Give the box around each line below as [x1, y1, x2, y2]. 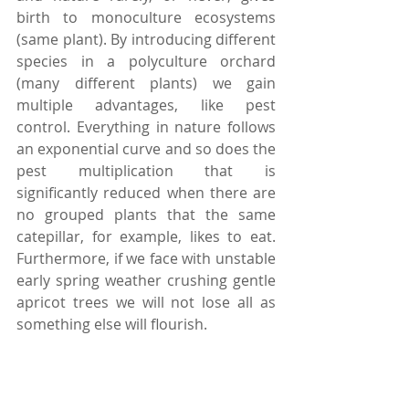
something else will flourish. [16, 314, 207, 335]
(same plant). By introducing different [16, 29, 276, 50]
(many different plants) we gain [16, 73, 276, 94]
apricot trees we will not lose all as [16, 292, 276, 313]
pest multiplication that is [16, 161, 276, 182]
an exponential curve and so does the [16, 139, 276, 160]
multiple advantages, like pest [16, 95, 276, 116]
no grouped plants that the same [16, 204, 276, 225]
